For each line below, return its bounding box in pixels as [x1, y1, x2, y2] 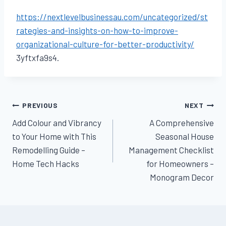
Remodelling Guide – [12, 144, 85, 155]
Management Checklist [129, 144, 214, 155]
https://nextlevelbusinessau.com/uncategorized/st [16, 11, 208, 22]
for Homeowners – [146, 158, 214, 168]
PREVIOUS [22, 101, 58, 110]
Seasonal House [155, 131, 214, 141]
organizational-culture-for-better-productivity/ [16, 38, 194, 49]
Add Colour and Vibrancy [12, 117, 101, 128]
